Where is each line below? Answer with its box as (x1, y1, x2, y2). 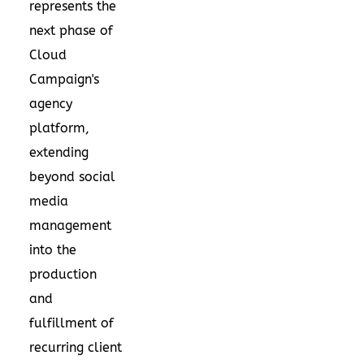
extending (29, 144, 89, 160)
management (29, 217, 111, 233)
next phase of (29, 22, 113, 38)
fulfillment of (29, 314, 114, 331)
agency (29, 95, 72, 111)
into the (29, 241, 76, 258)
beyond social (29, 168, 115, 184)
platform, (29, 119, 89, 136)
